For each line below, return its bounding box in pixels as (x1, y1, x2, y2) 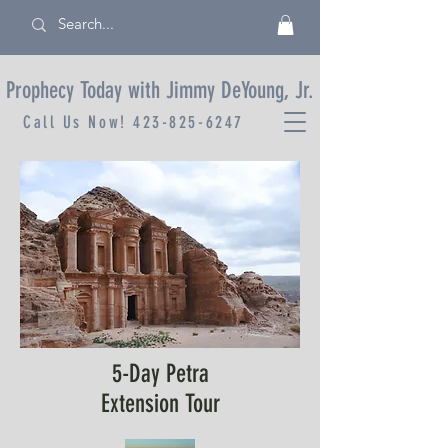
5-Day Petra (111, 359, 209, 389)
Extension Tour (100, 389, 220, 419)
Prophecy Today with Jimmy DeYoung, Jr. (6, 77, 314, 105)
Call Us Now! (23, 112, 134, 133)
